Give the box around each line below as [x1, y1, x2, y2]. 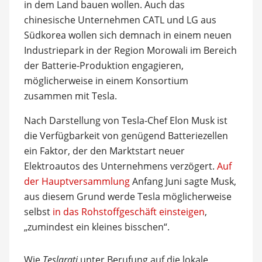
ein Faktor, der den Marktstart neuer [23, 144, 185, 157]
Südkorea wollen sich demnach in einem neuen [23, 28, 232, 42]
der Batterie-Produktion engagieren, [23, 58, 184, 72]
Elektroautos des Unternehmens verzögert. [23, 159, 217, 173]
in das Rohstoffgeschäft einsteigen [52, 205, 205, 218]
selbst [23, 205, 53, 218]
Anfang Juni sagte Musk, [129, 174, 236, 188]
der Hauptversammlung [23, 174, 130, 188]
